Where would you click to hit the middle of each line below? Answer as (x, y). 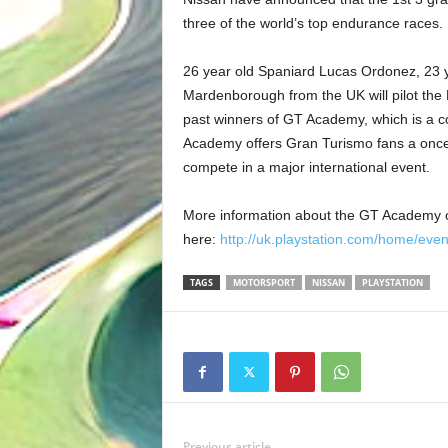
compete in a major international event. (306, 167)
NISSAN (328, 283)
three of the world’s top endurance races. (312, 23)
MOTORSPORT (263, 283)
